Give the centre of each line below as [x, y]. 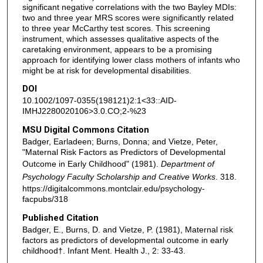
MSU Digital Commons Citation [85, 130]
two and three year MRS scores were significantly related [128, 17]
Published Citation [60, 218]
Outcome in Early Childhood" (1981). [91, 164]
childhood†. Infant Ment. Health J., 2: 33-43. [104, 250]
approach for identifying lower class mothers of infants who [131, 60]
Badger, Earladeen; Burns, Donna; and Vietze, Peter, [120, 142]
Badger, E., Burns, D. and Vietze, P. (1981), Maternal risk [127, 229]
